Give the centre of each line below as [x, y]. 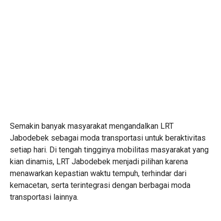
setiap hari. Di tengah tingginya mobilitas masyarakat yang [109, 150]
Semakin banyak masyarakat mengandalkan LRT [92, 126]
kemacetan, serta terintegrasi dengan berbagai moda [100, 185]
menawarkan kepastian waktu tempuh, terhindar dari [98, 173]
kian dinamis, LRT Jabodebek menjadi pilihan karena [99, 162]
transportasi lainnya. [44, 197]
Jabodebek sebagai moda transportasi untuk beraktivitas [108, 138]
